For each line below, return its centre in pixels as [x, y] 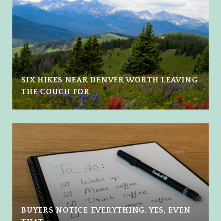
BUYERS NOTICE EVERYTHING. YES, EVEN [106, 210]
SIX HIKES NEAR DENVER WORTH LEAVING [110, 80]
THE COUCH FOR [55, 92]
